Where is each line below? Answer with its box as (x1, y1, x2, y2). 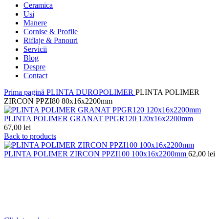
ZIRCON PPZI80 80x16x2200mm (4, 96, 112, 105)
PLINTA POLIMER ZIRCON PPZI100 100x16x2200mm (4, 149, 188, 158)
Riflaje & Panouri (23, 36, 78, 44)
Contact (23, 71, 47, 80)
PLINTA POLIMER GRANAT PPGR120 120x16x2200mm (4, 114, 193, 123)
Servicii (23, 44, 47, 53)
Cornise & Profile (23, 27, 78, 36)
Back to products (4, 131, 56, 140)
